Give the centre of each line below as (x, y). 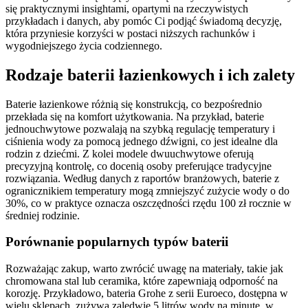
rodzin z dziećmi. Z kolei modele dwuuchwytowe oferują (130, 153)
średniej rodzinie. (43, 215)
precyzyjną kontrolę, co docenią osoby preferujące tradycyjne (139, 166)
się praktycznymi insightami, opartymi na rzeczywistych (127, 8)
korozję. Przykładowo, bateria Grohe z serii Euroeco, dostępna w (147, 294)
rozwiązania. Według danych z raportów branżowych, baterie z (142, 178)
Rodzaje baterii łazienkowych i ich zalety (150, 75)
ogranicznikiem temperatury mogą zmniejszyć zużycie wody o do (147, 190)
